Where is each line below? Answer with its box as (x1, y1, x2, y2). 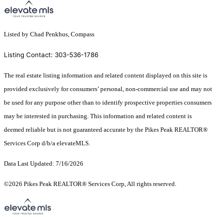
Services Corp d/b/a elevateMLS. (4, 139, 90, 147)
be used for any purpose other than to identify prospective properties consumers (4, 99, 212, 107)
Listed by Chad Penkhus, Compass (4, 31, 94, 38)
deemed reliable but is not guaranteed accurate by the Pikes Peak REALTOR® (4, 126, 208, 134)
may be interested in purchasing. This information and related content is (4, 112, 192, 120)
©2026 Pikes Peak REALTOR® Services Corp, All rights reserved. (4, 180, 181, 188)
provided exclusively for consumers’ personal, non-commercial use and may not (4, 85, 212, 93)
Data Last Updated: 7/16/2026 (4, 160, 83, 168)
